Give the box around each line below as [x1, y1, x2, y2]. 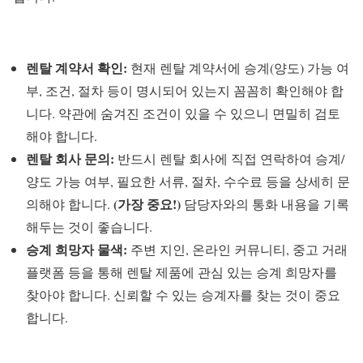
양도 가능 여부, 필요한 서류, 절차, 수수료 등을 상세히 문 [26, 173, 350, 190]
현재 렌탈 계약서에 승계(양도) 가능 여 [127, 59, 349, 77]
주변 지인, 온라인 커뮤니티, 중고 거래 [127, 241, 348, 258]
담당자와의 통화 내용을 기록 [181, 195, 349, 213]
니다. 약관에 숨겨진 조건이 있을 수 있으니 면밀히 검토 [26, 105, 340, 122]
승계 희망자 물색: [26, 240, 127, 259]
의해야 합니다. [26, 195, 113, 213]
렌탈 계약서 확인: [26, 58, 127, 78]
